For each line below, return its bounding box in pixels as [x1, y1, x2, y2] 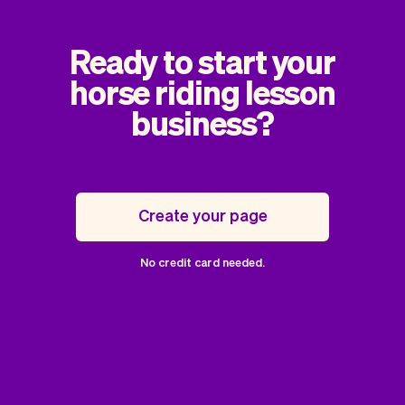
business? [131, 101, 274, 143]
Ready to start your [69, 40, 336, 81]
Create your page [137, 203, 268, 225]
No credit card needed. [140, 253, 265, 269]
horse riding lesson [69, 71, 336, 112]
